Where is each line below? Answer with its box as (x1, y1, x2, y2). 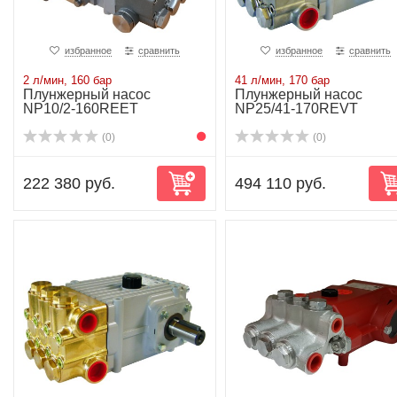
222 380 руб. (23, 175, 115, 192)
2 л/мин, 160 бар (23, 74, 112, 87)
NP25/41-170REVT (234, 101, 358, 116)
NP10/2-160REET (23, 101, 138, 116)
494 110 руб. (234, 175, 326, 192)
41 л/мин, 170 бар (234, 74, 330, 87)
